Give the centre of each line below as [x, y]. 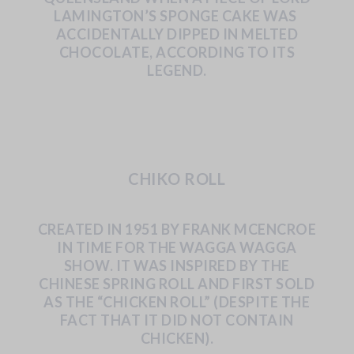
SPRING [130, 283]
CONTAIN [260, 320]
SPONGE [190, 15]
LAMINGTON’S [105, 15]
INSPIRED [203, 265]
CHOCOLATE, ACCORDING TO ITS [177, 52]
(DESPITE [246, 301]
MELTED [270, 34]
